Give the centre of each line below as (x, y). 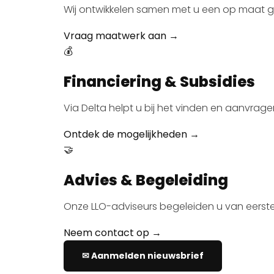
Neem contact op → (113, 233)
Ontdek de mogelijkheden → (131, 135)
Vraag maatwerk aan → (121, 36)
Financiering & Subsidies (159, 82)
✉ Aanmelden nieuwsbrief (143, 256)
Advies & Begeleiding (146, 180)
